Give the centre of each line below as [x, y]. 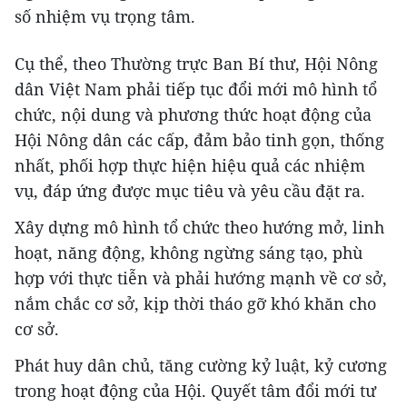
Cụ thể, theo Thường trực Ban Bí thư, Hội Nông [196, 64]
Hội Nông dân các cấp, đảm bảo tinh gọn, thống [199, 140]
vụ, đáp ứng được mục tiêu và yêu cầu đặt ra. [190, 191]
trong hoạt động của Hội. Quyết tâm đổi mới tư [195, 391]
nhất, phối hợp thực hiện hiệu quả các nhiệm [190, 166]
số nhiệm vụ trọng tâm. [105, 17]
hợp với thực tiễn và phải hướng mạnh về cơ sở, [201, 278]
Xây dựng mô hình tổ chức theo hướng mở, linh [199, 228]
